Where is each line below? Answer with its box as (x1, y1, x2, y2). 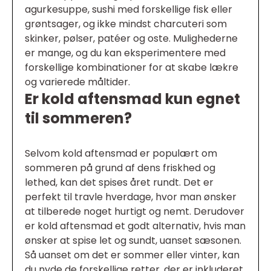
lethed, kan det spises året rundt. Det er (25, 175, 214, 190)
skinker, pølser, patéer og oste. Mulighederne (25, 31, 238, 46)
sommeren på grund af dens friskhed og (25, 161, 215, 175)
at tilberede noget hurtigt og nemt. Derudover (25, 204, 244, 219)
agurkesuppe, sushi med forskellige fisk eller (25, 2, 232, 17)
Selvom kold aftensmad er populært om (25, 146, 217, 161)
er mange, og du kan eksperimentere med (25, 46, 226, 60)
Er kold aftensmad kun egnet (25, 89, 240, 109)
